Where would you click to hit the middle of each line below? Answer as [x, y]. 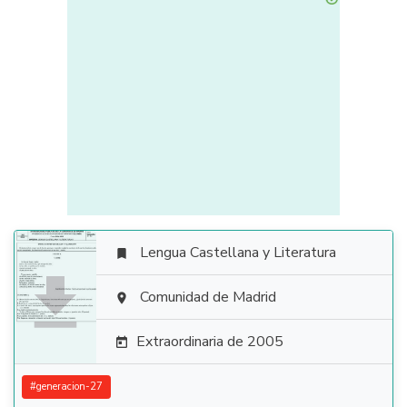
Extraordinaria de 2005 [210, 342]
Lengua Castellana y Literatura [238, 253]
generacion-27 [69, 387]
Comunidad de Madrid [208, 297]
